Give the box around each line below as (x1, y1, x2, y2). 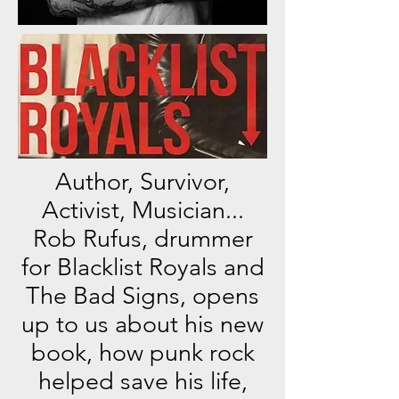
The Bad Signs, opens (26, 281, 259, 310)
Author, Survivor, (55, 167, 230, 196)
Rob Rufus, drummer (32, 224, 253, 253)
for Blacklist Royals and (20, 253, 265, 281)
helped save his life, (37, 367, 248, 395)
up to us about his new (21, 310, 264, 338)
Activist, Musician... (41, 196, 244, 224)
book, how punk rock (30, 338, 255, 367)
